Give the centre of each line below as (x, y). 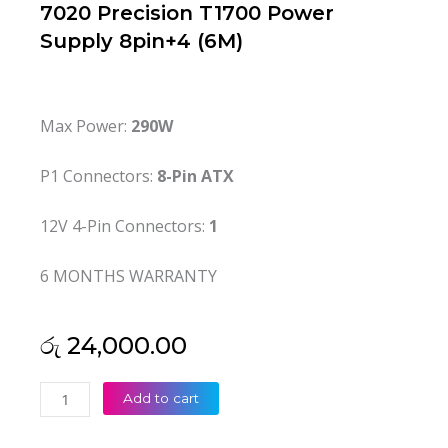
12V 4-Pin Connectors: (124, 226)
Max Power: (85, 126)
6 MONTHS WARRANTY (128, 276)
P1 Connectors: (98, 176)
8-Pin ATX (195, 176)
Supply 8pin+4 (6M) (141, 41)
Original (63, 414)
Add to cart (161, 398)
